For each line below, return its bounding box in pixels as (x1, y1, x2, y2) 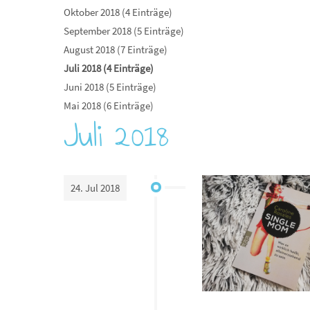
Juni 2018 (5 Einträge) (64, 80, 156, 93)
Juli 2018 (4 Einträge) (64, 62, 154, 75)
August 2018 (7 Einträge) (64, 43, 167, 56)
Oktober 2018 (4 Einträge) (64, 6, 172, 19)
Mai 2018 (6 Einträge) (64, 99, 154, 112)
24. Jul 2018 (71, 181, 120, 194)
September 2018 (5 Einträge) (64, 24, 184, 37)
